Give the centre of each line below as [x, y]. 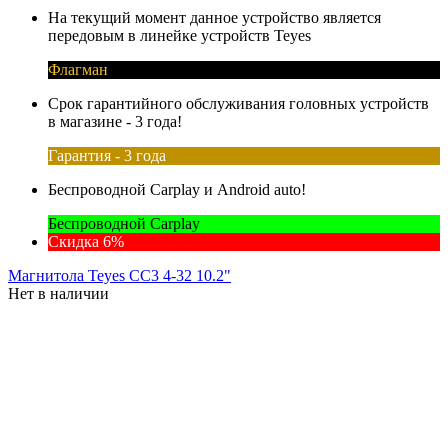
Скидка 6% [86, 241]
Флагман [78, 69]
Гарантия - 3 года [107, 155]
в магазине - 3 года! [115, 121]
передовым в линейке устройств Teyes [179, 35]
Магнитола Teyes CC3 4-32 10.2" [119, 275]
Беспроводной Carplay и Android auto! [177, 189]
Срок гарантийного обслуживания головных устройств [238, 103]
